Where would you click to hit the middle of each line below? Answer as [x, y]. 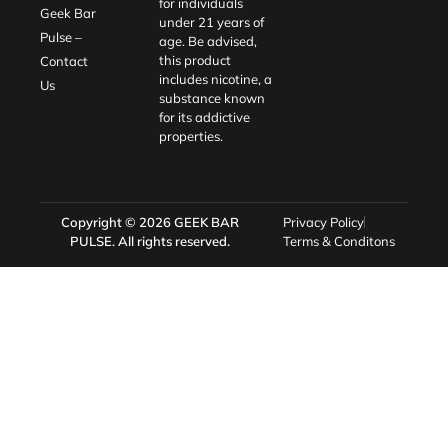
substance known [211, 97]
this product [194, 59]
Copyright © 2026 [117, 221]
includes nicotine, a [215, 78]
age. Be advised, [207, 40]
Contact [64, 60]
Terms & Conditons [339, 240]
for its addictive [204, 116]
